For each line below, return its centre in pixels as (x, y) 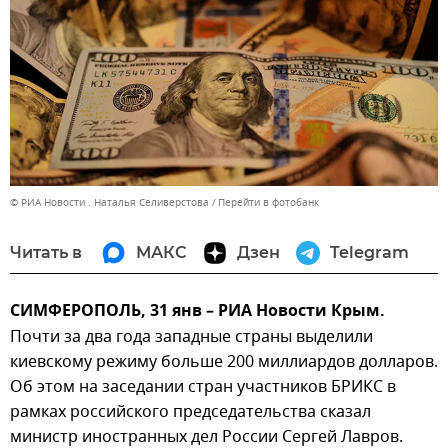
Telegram (369, 253)
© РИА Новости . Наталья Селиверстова (109, 203)
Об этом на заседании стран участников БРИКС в (203, 387)
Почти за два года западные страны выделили (191, 337)
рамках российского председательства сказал (190, 412)
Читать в (46, 253)
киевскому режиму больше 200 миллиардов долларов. (224, 362)
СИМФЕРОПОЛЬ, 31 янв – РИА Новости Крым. (197, 312)
